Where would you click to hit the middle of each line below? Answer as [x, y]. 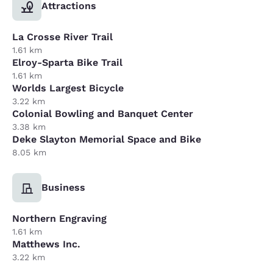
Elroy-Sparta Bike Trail [67, 62]
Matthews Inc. [46, 244]
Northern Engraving [59, 218]
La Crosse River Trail [62, 37]
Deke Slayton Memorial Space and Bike [107, 139]
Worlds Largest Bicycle [68, 88]
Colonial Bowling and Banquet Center [103, 113]
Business [63, 187]
